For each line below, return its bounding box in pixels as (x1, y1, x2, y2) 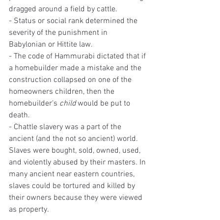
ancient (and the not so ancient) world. (9, 134, 140, 144)
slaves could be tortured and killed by (9, 181, 137, 191)
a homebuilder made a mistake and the (9, 63, 143, 73)
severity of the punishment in (9, 27, 110, 38)
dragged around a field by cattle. (9, 4, 117, 14)
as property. (9, 204, 49, 215)
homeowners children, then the (9, 86, 116, 97)
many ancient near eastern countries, (9, 169, 137, 179)
